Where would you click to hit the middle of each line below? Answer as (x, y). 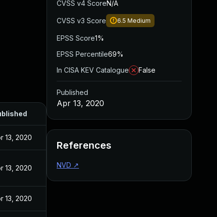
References (84, 145)
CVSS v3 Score (81, 21)
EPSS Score (76, 38)
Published (72, 92)
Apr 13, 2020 (80, 103)
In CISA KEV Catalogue (93, 70)
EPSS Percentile (82, 54)
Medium (139, 21)
